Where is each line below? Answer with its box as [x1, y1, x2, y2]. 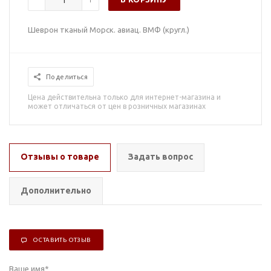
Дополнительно [21, 186, 91, 195]
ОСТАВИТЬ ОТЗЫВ [33, 237, 91, 243]
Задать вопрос [128, 152, 193, 162]
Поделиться [46, 73, 88, 80]
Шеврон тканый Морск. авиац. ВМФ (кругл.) [28, 25, 189, 34]
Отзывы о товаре [21, 152, 99, 162]
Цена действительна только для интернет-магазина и [28, 93, 221, 101]
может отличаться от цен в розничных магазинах [28, 102, 206, 110]
